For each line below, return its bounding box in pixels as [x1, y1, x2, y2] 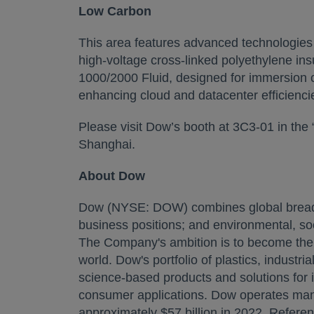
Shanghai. [78, 137, 135, 151]
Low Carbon [78, 4, 151, 18]
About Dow [78, 169, 145, 183]
